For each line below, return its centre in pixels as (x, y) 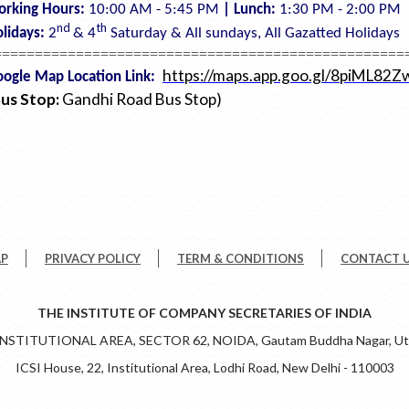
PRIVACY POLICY (93, 259)
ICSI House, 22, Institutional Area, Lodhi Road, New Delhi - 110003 (204, 368)
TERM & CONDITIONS (241, 259)
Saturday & (146, 34)
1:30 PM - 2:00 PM (340, 10)
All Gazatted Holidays (332, 34)
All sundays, (225, 34)
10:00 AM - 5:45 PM (156, 10)
